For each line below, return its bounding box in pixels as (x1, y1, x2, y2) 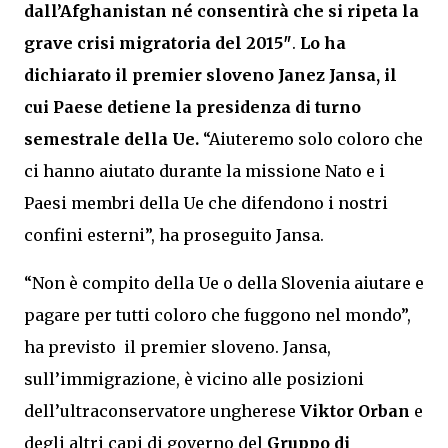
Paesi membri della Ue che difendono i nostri (24, 193, 388, 213)
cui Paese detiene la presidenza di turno (24, 97, 361, 117)
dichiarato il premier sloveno (24, 65, 274, 85)
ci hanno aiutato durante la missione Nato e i (24, 161, 385, 181)
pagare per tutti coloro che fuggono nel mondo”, (24, 305, 411, 325)
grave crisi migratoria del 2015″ (24, 33, 292, 53)
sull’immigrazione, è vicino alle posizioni (24, 369, 364, 389)
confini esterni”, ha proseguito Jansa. (24, 225, 324, 245)
